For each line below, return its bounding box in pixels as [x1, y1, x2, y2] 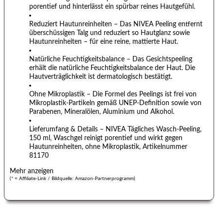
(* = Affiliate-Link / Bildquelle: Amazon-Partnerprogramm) [10, 176, 135, 182]
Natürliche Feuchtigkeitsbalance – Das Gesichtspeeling [29, 55, 192, 63]
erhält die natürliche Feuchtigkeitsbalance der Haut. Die [29, 64, 195, 72]
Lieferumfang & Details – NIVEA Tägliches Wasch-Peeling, [29, 125, 201, 133]
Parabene [29, 108, 57, 115]
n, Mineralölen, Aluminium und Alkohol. [57, 108, 174, 115]
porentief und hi [29, 2, 78, 10]
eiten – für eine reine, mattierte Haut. [67, 37, 178, 45]
